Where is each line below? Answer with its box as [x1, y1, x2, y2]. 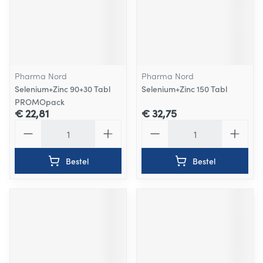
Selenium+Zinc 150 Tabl [141, 83, 227, 95]
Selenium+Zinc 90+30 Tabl [15, 83, 110, 95]
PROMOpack [15, 96, 65, 107]
